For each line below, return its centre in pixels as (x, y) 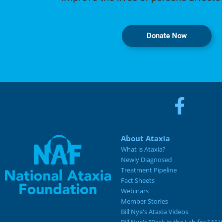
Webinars (135, 191)
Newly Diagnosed (147, 160)
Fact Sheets (138, 181)
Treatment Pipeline (149, 170)
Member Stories (145, 201)
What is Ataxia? (143, 149)
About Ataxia (146, 139)
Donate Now (166, 36)
